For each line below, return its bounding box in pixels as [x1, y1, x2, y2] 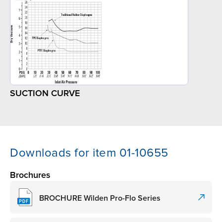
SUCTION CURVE [10, 88, 80, 99]
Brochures [10, 169, 51, 181]
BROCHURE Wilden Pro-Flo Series [39, 193, 161, 203]
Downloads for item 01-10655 [10, 146, 168, 161]
